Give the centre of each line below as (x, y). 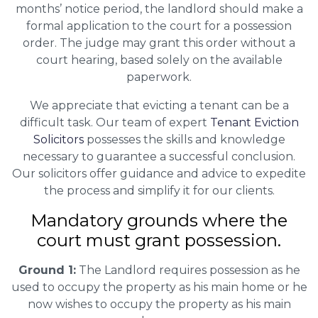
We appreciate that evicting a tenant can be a (159, 105)
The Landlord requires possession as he (188, 270)
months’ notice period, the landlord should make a (159, 9)
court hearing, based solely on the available (159, 60)
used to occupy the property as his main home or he (159, 287)
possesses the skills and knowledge (184, 139)
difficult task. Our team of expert (115, 122)
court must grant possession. (159, 240)
